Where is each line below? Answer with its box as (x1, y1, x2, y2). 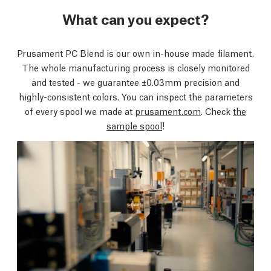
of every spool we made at (25, 105, 135, 117)
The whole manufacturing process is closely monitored (21, 61, 250, 73)
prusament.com (135, 105, 201, 117)
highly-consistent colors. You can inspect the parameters (18, 90, 253, 102)
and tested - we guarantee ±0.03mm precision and (31, 76, 240, 88)
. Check (201, 105, 233, 117)
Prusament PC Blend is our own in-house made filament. (17, 47, 254, 59)
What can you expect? (62, 9, 209, 28)
